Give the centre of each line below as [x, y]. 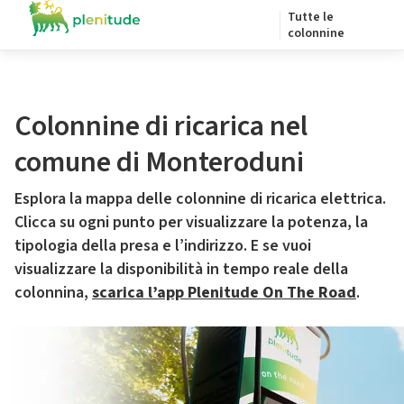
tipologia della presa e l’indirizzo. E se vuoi [163, 246]
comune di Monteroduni [159, 162]
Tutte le [311, 17]
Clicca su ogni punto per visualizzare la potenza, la [191, 222]
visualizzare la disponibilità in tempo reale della [181, 269]
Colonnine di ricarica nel [161, 126]
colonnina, [53, 293]
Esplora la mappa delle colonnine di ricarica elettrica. [200, 199]
